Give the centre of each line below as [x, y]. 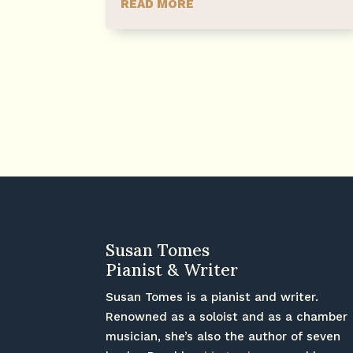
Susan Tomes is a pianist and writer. [212, 297]
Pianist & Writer [172, 269]
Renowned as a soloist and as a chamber [227, 316]
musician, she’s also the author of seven [223, 336]
